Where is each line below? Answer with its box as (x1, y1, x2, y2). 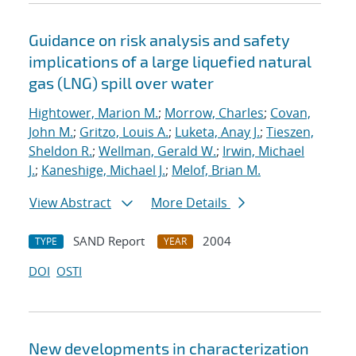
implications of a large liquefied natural (29, 52, 311, 72)
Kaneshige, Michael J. (41, 161, 165, 180)
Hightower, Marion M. (29, 104, 158, 122)
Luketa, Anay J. (175, 123, 260, 141)
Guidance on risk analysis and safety (29, 30, 290, 50)
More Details (151, 194, 230, 212)
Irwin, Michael (222, 142, 304, 161)
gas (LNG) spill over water (29, 73, 214, 93)
